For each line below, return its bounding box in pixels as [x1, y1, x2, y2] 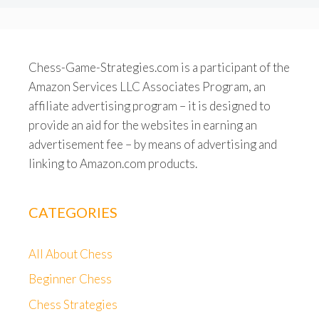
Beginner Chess [28, 271, 112, 287]
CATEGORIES [28, 203, 117, 221]
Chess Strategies [28, 296, 117, 312]
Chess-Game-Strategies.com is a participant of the [28, 59, 290, 75]
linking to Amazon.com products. [28, 155, 197, 171]
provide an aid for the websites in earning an [28, 117, 257, 132]
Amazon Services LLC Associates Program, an [28, 78, 266, 94]
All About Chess [28, 246, 113, 261]
